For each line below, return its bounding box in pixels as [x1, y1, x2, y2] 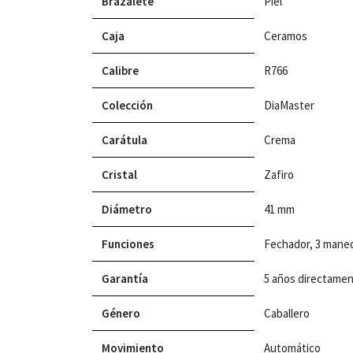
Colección [102, 97, 153, 113]
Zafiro [264, 166, 294, 182]
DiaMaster [264, 97, 314, 113]
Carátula [102, 132, 147, 147]
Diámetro [102, 201, 152, 217]
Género [102, 305, 140, 321]
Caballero [264, 305, 310, 321]
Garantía [102, 270, 148, 286]
